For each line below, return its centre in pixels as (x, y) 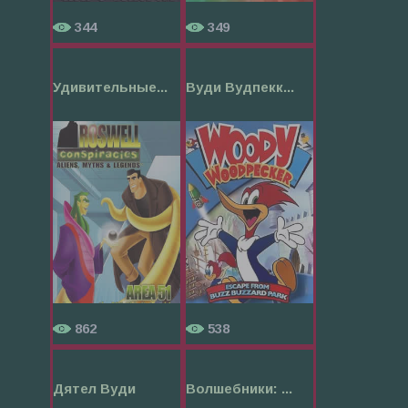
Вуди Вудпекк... (240, 87)
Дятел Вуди (94, 388)
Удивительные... (110, 87)
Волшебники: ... (239, 388)
